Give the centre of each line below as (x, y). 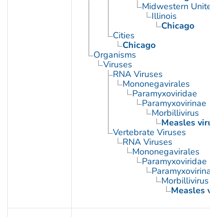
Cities (124, 35)
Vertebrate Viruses (149, 132)
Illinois (164, 16)
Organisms (115, 54)
